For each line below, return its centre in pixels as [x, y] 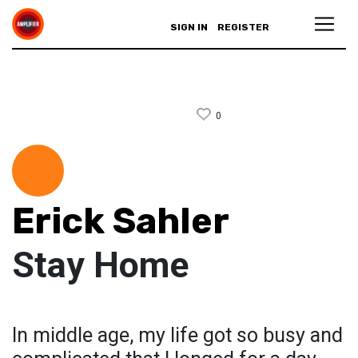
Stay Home [100, 265]
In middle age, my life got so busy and [177, 335]
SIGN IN [189, 27]
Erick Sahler [121, 221]
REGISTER [243, 27]
